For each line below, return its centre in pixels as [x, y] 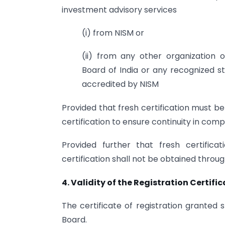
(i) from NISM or [113, 33]
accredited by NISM [120, 84]
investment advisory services [119, 10]
